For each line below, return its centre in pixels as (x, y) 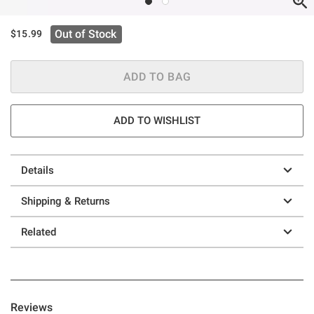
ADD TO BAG (157, 76)
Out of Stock (86, 34)
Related (39, 232)
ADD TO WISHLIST (157, 120)
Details (37, 170)
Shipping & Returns (66, 201)
